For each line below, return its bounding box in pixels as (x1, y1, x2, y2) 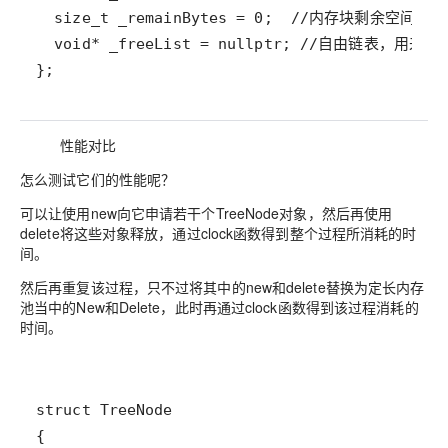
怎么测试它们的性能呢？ (20, 169, 176, 190)
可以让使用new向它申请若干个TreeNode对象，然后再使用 (20, 203, 393, 224)
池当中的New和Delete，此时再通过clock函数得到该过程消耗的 (20, 297, 419, 318)
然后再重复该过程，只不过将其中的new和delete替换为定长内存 (20, 277, 425, 298)
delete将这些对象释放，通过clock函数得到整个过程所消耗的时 (20, 223, 417, 244)
